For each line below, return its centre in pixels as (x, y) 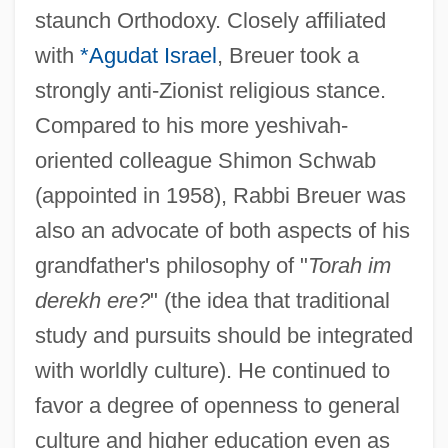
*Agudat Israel (148, 55)
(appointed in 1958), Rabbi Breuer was (220, 195)
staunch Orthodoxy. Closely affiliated (210, 20)
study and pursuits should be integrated (223, 335)
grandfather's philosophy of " (171, 265)
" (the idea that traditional (269, 300)
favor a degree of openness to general (217, 405)
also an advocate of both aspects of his (222, 230)
